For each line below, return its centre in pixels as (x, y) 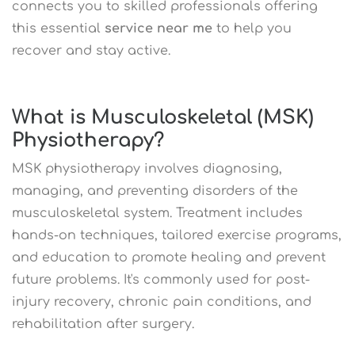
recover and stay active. (91, 50)
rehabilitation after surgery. (103, 324)
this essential (58, 28)
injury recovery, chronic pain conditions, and (162, 302)
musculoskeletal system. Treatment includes (157, 213)
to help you (252, 28)
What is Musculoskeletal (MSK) (163, 117)
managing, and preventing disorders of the (155, 191)
